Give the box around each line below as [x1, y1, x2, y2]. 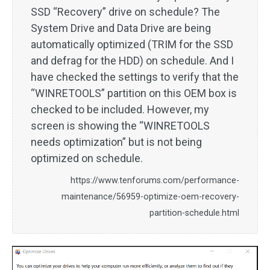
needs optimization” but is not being [31, 136, 202, 149]
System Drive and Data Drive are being [31, 22, 211, 35]
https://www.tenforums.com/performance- [71, 175, 239, 186]
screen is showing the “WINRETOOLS [31, 119, 210, 133]
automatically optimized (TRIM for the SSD [31, 38, 233, 51]
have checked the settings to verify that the [31, 71, 239, 84]
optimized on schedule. [31, 152, 143, 165]
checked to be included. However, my [31, 103, 209, 116]
